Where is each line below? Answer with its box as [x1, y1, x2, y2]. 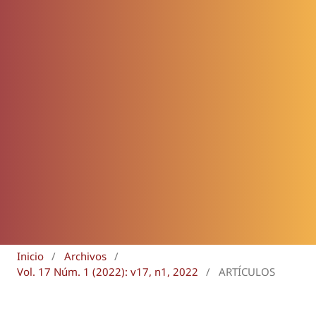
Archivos [63, 249, 107, 264]
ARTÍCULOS [218, 265, 275, 279]
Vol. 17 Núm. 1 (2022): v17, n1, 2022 [17, 265, 198, 279]
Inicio [17, 249, 44, 264]
